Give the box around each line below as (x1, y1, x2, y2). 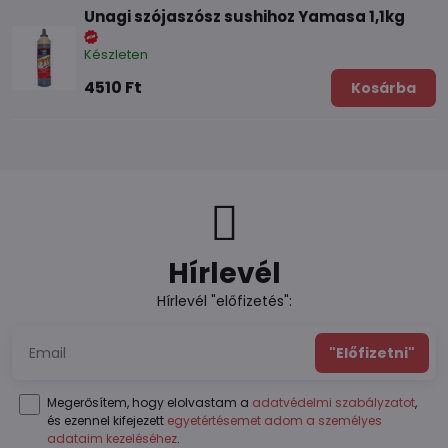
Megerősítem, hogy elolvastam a (47, 394, 253, 412)
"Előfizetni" (329, 343, 415, 364)
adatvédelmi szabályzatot (252, 394, 416, 412)
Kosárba (351, 78, 416, 99)
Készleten (84, 45, 148, 65)
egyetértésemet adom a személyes (167, 412, 383, 430)
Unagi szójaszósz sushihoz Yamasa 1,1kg (84, 6, 405, 28)
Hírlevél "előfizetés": (156, 291, 292, 312)
